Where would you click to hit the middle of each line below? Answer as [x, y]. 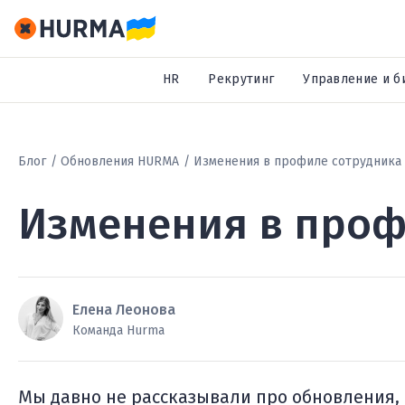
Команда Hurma [118, 330]
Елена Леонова [124, 310]
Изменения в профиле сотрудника [297, 161]
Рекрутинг [241, 79]
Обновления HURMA [120, 161]
